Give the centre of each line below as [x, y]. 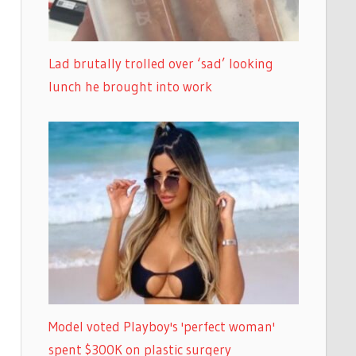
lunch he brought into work [130, 86]
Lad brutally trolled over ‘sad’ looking [161, 63]
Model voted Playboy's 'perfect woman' [161, 326]
